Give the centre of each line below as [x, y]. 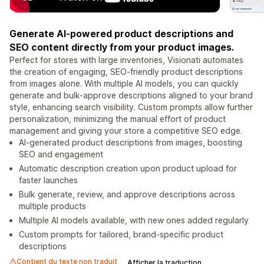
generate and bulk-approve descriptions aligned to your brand [131, 95]
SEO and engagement [61, 154]
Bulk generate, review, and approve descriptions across [127, 194]
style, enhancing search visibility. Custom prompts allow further [131, 107]
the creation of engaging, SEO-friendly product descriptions [126, 72]
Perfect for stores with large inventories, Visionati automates [126, 60]
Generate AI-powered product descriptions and [121, 34]
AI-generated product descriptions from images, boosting [131, 143]
